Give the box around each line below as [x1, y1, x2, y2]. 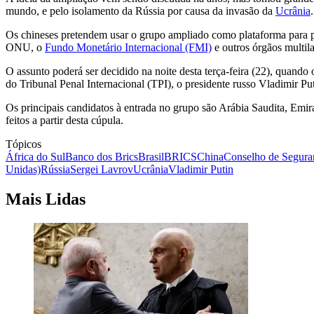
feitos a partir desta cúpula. [6, 114, 123, 127]
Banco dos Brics [65, 151, 138, 163]
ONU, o [6, 41, 45, 54]
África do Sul [6, 151, 65, 163]
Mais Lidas [6, 190, 86, 209]
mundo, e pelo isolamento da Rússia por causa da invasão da [6, 5, 275, 18]
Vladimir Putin [168, 163, 233, 176]
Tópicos [6, 138, 41, 151]
